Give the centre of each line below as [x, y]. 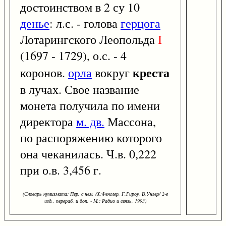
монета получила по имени [90, 106]
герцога [140, 23]
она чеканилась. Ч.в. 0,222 [88, 154]
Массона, [130, 122]
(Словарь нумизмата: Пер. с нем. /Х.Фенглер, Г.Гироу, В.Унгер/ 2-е [95, 194]
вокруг [112, 73]
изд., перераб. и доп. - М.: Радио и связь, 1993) [95, 201]
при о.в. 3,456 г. [61, 170]
